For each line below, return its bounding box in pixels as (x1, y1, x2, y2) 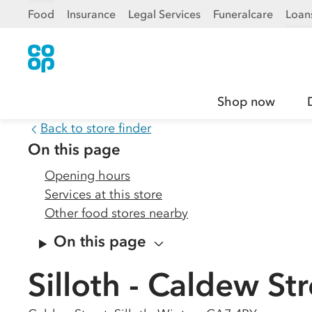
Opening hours (45, 168, 130, 183)
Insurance (67, 7, 116, 21)
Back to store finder (40, 120, 151, 136)
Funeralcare (213, 7, 273, 21)
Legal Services (128, 7, 201, 21)
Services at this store (45, 187, 162, 202)
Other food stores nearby (45, 205, 188, 221)
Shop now (217, 94, 275, 109)
